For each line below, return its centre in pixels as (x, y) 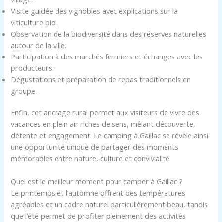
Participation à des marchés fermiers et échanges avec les (107, 56)
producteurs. (32, 68)
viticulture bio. (34, 22)
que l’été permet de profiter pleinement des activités (99, 215)
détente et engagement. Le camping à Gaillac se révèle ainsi (110, 136)
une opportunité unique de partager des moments (95, 147)
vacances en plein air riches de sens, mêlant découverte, (103, 124)
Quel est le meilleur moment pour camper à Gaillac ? (97, 181)
